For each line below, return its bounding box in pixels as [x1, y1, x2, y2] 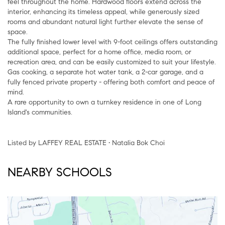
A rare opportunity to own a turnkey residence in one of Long [8, 97, 201, 106]
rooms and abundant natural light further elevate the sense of [8, 17, 203, 26]
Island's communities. [8, 107, 72, 117]
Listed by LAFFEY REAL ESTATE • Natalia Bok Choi [12, 138, 165, 147]
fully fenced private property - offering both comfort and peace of [8, 77, 215, 86]
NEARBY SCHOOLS [8, 164, 112, 180]
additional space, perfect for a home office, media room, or [8, 47, 191, 56]
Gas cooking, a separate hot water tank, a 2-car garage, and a [8, 67, 203, 76]
